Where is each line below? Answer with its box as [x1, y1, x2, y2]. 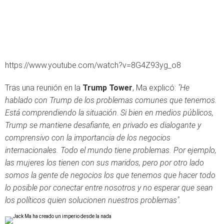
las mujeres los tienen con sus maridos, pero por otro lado [5, 158, 204, 167]
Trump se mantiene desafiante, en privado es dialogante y [5, 120, 201, 130]
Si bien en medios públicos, [120, 108, 213, 117]
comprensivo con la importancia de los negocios [5, 133, 170, 142]
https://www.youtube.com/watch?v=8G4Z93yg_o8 [5, 60, 181, 70]
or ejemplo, [178, 145, 216, 155]
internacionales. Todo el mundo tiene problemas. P [5, 145, 178, 155]
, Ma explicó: [132, 83, 178, 92]
